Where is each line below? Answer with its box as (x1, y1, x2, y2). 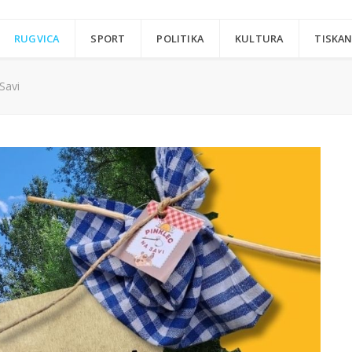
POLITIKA (156, 31, 204, 46)
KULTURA (235, 31, 284, 46)
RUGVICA (14, 31, 60, 46)
